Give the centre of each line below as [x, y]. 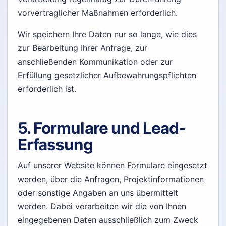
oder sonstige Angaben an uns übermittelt [98, 193]
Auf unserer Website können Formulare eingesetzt [112, 166]
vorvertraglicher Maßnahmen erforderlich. [98, 12]
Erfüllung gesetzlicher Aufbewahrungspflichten [107, 75]
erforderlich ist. [47, 89]
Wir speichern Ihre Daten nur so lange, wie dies [107, 34]
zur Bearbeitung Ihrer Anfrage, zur [82, 48]
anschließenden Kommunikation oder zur [95, 61]
